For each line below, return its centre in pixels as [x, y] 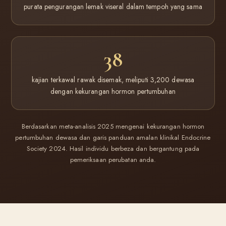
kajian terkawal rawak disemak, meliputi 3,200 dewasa [113, 80]
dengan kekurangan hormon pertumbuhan [113, 91]
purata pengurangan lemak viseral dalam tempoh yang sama [113, 7]
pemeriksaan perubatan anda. [113, 160]
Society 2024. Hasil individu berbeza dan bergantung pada [113, 149]
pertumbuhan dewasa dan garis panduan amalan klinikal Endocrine [113, 137]
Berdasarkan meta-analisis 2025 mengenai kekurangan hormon [113, 126]
